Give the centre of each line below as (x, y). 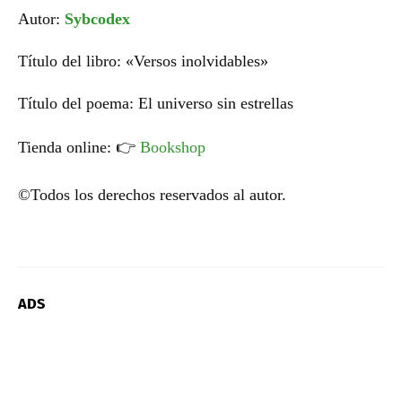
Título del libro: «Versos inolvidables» (143, 61)
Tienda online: (67, 147)
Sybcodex (97, 18)
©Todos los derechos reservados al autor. (152, 194)
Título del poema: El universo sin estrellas (156, 103)
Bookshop (173, 147)
